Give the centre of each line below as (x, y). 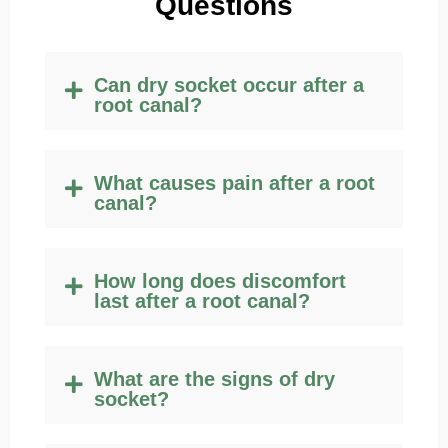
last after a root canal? (202, 301)
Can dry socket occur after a (229, 85)
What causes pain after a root (234, 183)
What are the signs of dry (214, 379)
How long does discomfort (220, 281)
